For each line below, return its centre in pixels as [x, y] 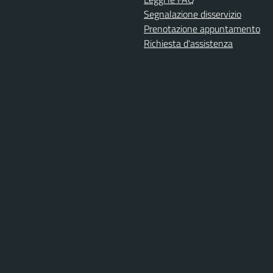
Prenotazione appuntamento [202, 28]
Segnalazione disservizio [193, 14]
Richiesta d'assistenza [188, 43]
